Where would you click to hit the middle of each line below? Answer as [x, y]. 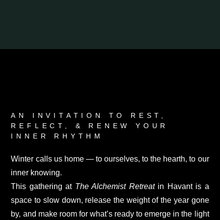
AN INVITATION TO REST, [89, 115]
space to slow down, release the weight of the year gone [110, 200]
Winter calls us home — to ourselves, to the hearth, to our [110, 159]
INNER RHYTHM [57, 136]
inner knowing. [37, 172]
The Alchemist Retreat [115, 186]
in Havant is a [182, 186]
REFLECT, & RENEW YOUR [90, 125]
